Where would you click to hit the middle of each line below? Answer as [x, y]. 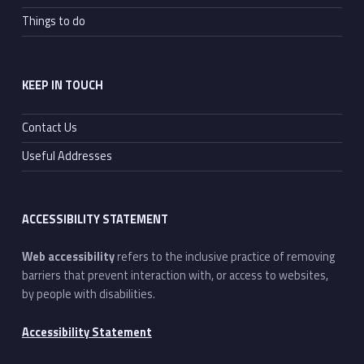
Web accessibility [68, 257]
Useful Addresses [67, 156]
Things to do [53, 22]
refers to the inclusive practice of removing [224, 257]
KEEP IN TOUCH [62, 85]
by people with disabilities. [88, 295]
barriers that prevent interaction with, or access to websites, [175, 276]
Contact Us [49, 128]
